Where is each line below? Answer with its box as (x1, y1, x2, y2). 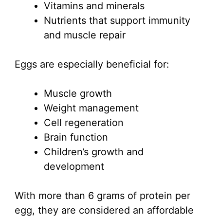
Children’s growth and (44, 146, 144, 158)
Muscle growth (44, 88, 112, 100)
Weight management (44, 102, 139, 114)
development (44, 161, 104, 173)
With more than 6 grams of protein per (15, 190, 190, 202)
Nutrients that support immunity (44, 15, 190, 27)
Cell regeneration (44, 117, 124, 129)
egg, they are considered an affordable (15, 204, 194, 217)
